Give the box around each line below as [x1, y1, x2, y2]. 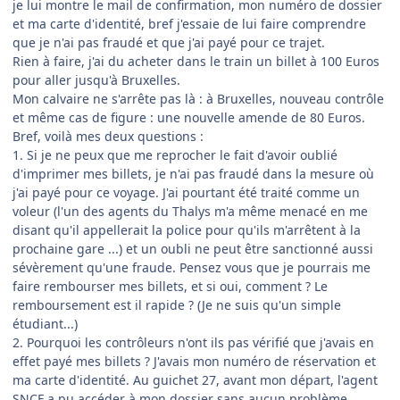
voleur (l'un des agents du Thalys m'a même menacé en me [12, 202, 368, 220]
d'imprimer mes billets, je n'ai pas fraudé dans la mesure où [12, 164, 374, 182]
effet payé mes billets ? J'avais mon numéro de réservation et [12, 352, 376, 370]
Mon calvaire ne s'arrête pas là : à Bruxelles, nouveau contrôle [12, 89, 384, 107]
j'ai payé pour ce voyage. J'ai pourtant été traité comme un [12, 183, 360, 201]
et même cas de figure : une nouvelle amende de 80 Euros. [12, 108, 365, 126]
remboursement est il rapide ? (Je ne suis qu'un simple [12, 296, 341, 313]
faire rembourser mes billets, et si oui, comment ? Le [12, 277, 328, 295]
